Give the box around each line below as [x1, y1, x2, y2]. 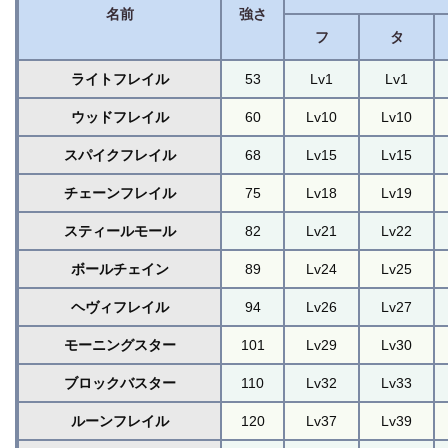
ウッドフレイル [70, 108, 169, 125]
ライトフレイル [70, 70, 169, 87]
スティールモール [63, 222, 176, 239]
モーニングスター [63, 336, 176, 353]
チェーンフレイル [63, 184, 176, 201]
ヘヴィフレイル [70, 298, 169, 315]
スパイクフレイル [63, 146, 176, 163]
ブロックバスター [63, 374, 176, 391]
